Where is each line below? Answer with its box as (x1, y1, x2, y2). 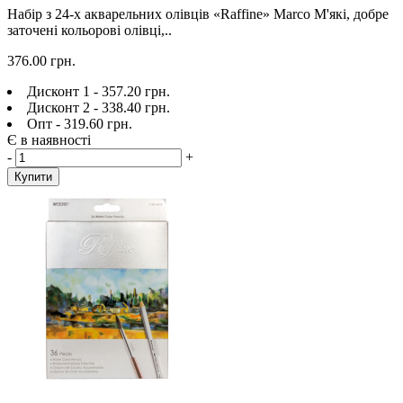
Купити (14, 169, 52, 184)
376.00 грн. (7, 52, 76, 68)
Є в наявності (7, 131, 91, 148)
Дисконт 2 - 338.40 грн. (27, 99, 170, 115)
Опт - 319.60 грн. (27, 115, 132, 131)
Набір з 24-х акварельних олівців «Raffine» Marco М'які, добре (7, 5, 389, 22)
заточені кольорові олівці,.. (7, 22, 172, 38)
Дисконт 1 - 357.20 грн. (27, 83, 170, 99)
